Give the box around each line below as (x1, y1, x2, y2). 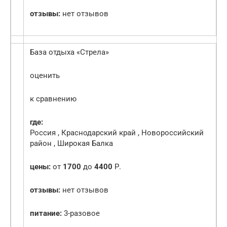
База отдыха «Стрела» (30, 48, 109, 57)
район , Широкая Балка (30, 139, 113, 148)
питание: (30, 209, 62, 218)
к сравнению (30, 94, 77, 104)
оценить (30, 71, 60, 81)
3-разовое (62, 209, 100, 218)
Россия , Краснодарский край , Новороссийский (30, 128, 204, 138)
